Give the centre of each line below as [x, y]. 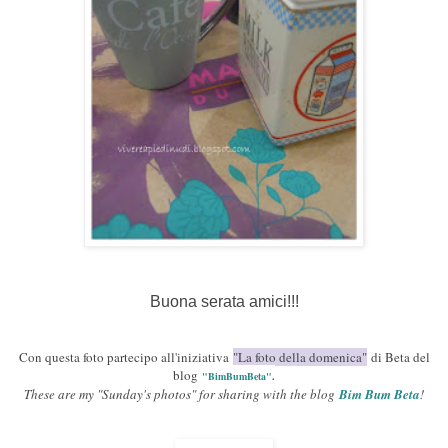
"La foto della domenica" [299, 357]
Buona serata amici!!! [224, 302]
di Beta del [398, 357]
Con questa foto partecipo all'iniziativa [125, 357]
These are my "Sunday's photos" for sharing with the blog [181, 394]
